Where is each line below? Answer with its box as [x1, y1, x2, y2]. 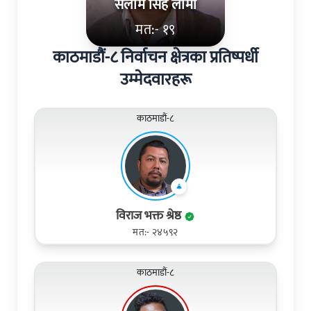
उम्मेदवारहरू [119, 65, 192, 94]
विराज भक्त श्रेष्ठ [116, 205, 184, 226]
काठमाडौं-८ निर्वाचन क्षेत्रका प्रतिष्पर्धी [53, 43, 258, 72]
